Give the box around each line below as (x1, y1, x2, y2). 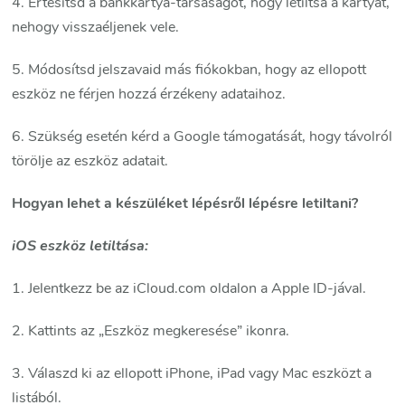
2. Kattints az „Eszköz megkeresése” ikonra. (12, 321, 290, 342)
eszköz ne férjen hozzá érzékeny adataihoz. (12, 84, 287, 105)
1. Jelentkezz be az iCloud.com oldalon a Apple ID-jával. (12, 278, 367, 299)
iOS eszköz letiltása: (12, 236, 149, 257)
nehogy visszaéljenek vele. (12, 17, 180, 38)
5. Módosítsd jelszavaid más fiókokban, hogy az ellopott (12, 60, 367, 80)
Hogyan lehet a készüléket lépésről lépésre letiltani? (12, 193, 359, 214)
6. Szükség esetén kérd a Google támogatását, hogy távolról (12, 127, 393, 147)
